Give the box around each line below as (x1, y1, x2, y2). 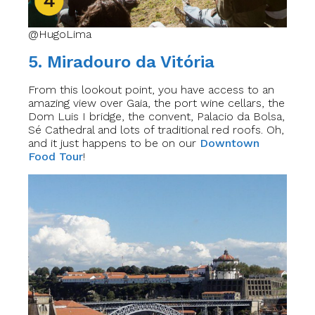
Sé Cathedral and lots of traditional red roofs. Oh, (28, 123, 284, 136)
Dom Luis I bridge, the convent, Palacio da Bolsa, (28, 110, 285, 123)
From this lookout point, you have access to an (28, 83, 274, 96)
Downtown (200, 136, 259, 150)
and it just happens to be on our (28, 136, 200, 150)
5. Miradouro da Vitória (28, 52, 214, 72)
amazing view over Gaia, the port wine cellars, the (28, 96, 285, 110)
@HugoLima (28, 27, 91, 41)
